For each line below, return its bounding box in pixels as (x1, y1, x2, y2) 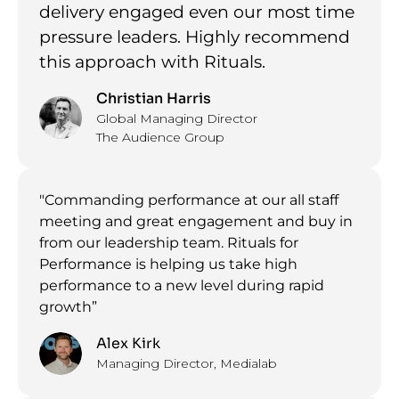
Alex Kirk (96, 334, 160, 354)
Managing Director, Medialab (96, 355, 277, 372)
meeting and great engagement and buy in (39, 212, 353, 230)
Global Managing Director (96, 110, 257, 126)
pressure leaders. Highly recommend (39, 25, 350, 47)
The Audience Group (96, 128, 224, 145)
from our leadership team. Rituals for (39, 233, 298, 251)
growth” (39, 297, 97, 315)
